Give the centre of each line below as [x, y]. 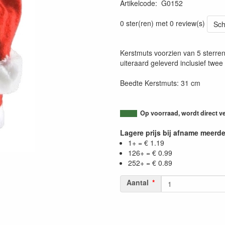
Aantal [138, 182]
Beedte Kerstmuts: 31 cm [160, 83]
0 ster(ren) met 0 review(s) [162, 23]
